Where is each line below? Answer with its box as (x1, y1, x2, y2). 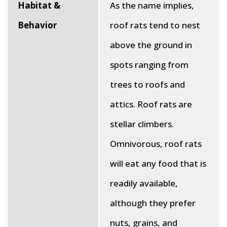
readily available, (110, 177, 178, 189)
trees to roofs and (110, 79, 185, 90)
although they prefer (110, 197, 196, 209)
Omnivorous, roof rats (110, 138, 202, 149)
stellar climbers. (110, 118, 174, 130)
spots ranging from (110, 59, 189, 70)
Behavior (18, 19, 57, 31)
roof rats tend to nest (110, 19, 201, 31)
